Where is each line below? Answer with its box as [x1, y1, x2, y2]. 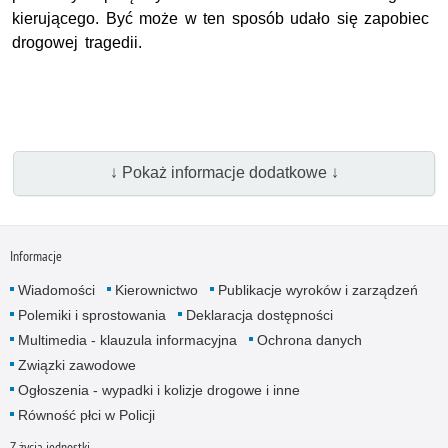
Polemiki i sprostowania [17, 307, 166, 324]
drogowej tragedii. [12, 33, 142, 51]
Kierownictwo [114, 282, 198, 299]
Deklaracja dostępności [185, 307, 333, 324]
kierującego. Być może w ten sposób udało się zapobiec [12, 9, 430, 27]
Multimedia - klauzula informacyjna [17, 332, 237, 349]
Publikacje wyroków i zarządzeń [217, 282, 418, 299]
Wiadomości [17, 282, 95, 299]
